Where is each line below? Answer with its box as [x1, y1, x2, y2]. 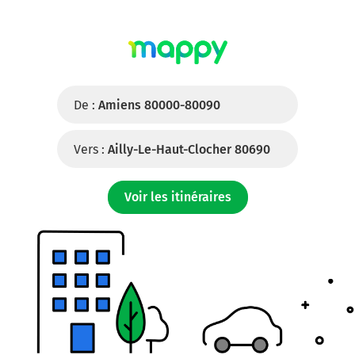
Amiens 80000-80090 [98, 97, 220, 113]
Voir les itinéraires [124, 189, 231, 204]
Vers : [74, 142, 105, 157]
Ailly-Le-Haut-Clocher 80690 [108, 142, 270, 157]
